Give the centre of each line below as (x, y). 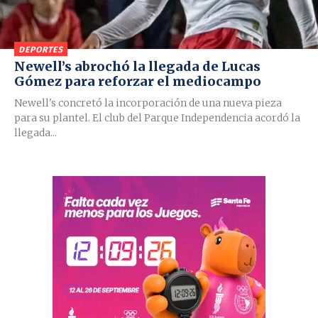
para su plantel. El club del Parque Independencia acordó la (157, 117)
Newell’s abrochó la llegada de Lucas (137, 66)
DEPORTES (41, 49)
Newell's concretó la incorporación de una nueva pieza (148, 103)
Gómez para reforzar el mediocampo (138, 81)
